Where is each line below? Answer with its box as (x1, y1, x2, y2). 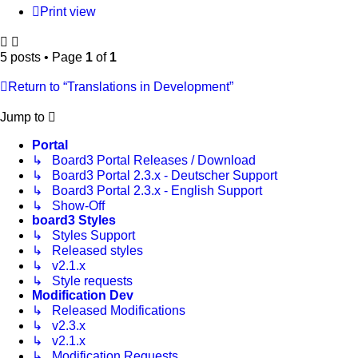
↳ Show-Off (32, 199, 105, 213)
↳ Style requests (32, 274, 133, 288)
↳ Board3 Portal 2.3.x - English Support (32, 184, 262, 198)
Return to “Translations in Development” (8, 80, 233, 94)
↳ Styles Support (32, 229, 135, 243)
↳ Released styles (32, 244, 143, 258)
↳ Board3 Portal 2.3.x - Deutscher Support (32, 169, 277, 183)
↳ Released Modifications (32, 304, 185, 318)
